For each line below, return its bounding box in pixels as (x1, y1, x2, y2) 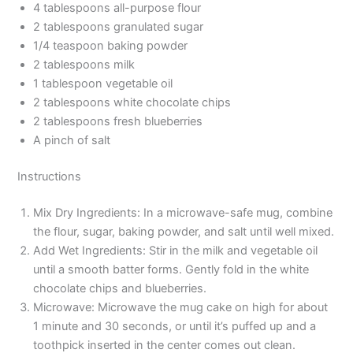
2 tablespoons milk (33, 57, 136, 72)
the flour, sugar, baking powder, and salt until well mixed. (33, 224, 335, 239)
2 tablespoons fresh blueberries (33, 113, 203, 128)
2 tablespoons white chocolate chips (33, 95, 232, 110)
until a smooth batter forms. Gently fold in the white (33, 262, 310, 277)
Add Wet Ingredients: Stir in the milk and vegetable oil (33, 243, 318, 258)
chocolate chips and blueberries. (33, 281, 207, 295)
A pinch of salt (33, 132, 111, 147)
